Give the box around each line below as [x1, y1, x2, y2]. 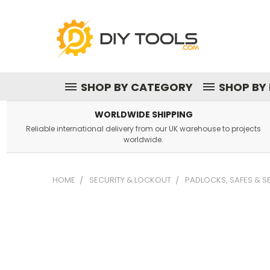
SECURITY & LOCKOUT [89, 174, 171, 186]
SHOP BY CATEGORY [81, 80, 193, 95]
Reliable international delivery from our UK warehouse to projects [26, 124, 262, 134]
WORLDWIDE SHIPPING [94, 108, 193, 121]
